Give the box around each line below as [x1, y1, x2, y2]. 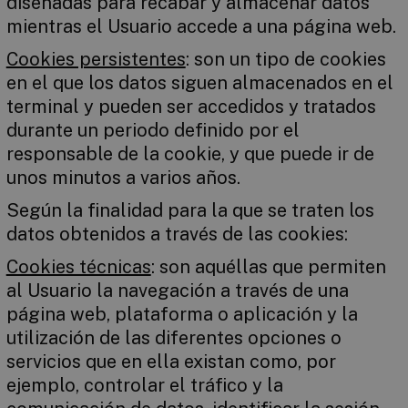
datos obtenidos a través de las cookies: [5, 223, 348, 245]
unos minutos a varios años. [5, 167, 240, 189]
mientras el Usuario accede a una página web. [5, 15, 396, 37]
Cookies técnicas [5, 256, 151, 278]
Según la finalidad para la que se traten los [5, 199, 374, 221]
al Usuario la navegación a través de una [5, 280, 349, 301]
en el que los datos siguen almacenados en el [5, 72, 393, 94]
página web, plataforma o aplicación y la [5, 303, 358, 325]
